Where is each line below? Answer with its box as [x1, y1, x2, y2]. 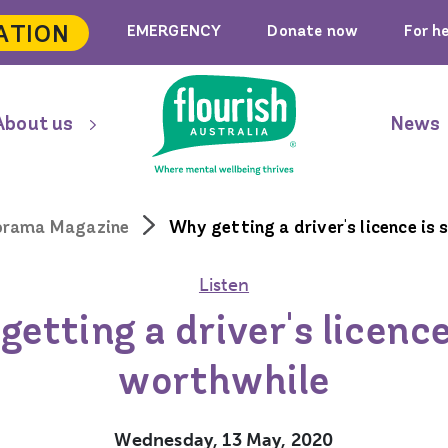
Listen [198, 274, 250, 296]
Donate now [267, 24, 359, 40]
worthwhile [118, 364, 330, 404]
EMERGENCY [126, 24, 222, 40]
